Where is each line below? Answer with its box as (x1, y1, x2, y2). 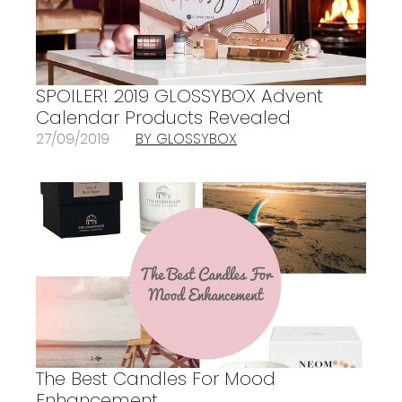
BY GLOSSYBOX (135, 128, 237, 150)
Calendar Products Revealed (36, 105, 291, 131)
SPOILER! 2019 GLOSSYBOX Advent (36, 83, 323, 109)
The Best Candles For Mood (36, 365, 275, 391)
